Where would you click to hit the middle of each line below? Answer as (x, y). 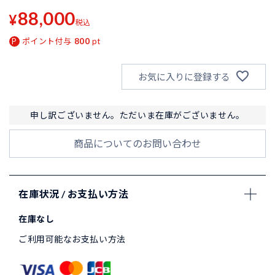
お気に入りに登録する (184, 76)
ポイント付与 (47, 41)
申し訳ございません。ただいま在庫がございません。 (137, 115)
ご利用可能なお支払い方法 (72, 239)
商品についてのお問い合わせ (137, 144)
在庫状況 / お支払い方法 (74, 194)
